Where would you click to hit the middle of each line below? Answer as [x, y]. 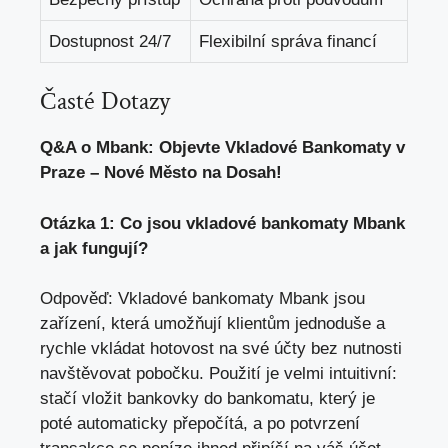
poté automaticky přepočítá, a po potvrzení [200, 424]
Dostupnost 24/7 [110, 41]
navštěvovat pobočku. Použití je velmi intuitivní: [218, 374]
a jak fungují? [94, 248]
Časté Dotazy [105, 102]
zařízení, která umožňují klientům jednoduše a [212, 324]
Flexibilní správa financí [288, 41]
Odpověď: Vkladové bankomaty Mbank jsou [202, 299]
